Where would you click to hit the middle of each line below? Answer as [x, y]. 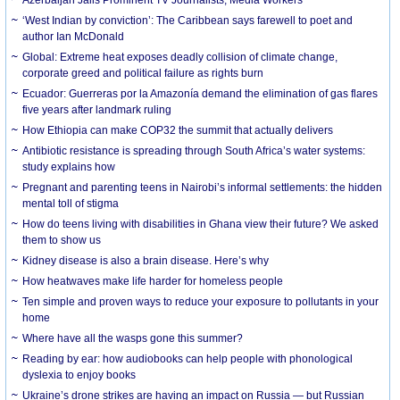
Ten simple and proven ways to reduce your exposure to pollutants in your [201, 301]
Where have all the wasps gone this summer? [133, 338]
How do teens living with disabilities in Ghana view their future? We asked [201, 224]
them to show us [62, 240]
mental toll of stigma [71, 203]
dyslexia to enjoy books [79, 375]
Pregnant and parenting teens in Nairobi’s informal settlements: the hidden [203, 187]
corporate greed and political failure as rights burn [143, 73]
